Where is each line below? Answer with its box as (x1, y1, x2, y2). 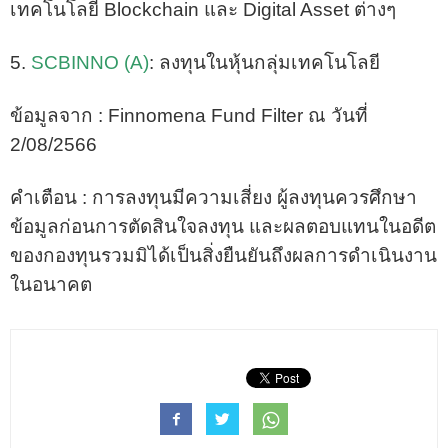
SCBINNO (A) (31, 51, 149, 73)
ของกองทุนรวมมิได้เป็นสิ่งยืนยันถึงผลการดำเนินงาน (10, 244, 437, 266)
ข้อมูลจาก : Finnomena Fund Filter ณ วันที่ (10, 104, 368, 126)
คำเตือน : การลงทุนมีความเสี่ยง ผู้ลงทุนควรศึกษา (10, 186, 417, 208)
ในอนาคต (10, 273, 92, 295)
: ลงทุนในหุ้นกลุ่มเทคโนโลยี (149, 51, 380, 73)
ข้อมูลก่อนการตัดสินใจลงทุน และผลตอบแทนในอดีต (10, 215, 436, 237)
